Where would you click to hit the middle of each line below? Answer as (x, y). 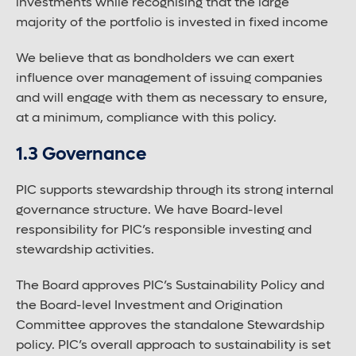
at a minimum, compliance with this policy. (148, 118)
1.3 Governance (81, 155)
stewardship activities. (85, 250)
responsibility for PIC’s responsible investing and (164, 230)
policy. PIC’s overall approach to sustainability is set (173, 345)
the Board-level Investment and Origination (149, 306)
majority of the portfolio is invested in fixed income (172, 23)
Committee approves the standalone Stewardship (170, 325)
